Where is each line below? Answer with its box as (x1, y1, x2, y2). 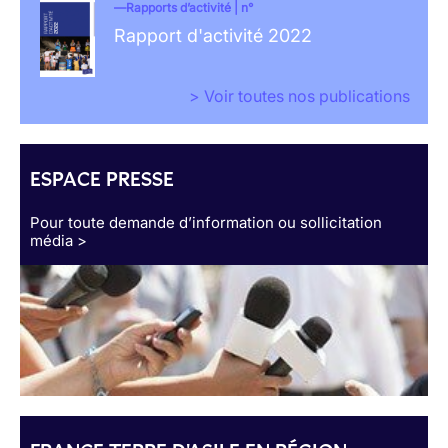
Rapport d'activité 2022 (113, 25, 312, 47)
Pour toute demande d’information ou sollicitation (30, 213, 382, 233)
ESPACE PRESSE (30, 167, 174, 192)
